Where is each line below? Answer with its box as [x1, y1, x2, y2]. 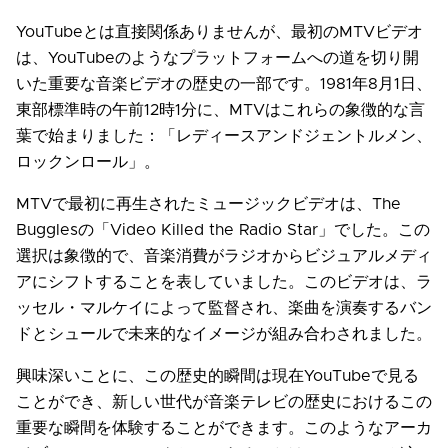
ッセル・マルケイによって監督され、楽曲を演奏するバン [16, 300, 432, 317]
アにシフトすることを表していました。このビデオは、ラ [16, 274, 432, 291]
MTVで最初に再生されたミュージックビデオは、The [16, 196, 401, 213]
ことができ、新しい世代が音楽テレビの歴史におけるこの [16, 394, 432, 411]
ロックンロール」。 [16, 154, 160, 171]
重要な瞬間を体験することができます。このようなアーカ [16, 420, 432, 437]
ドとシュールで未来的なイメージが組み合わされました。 [16, 326, 432, 343]
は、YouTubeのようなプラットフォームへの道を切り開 [16, 50, 419, 67]
